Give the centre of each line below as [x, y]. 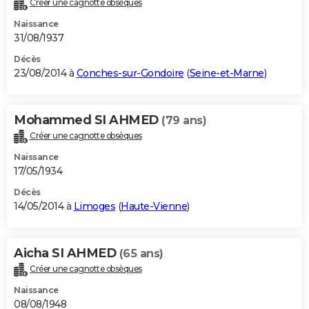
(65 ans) [141, 254]
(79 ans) [184, 121]
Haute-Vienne [154, 207]
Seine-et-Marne [227, 73]
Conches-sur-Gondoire [130, 73]
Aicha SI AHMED [67, 253]
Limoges [94, 207]
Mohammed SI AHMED [88, 120]
